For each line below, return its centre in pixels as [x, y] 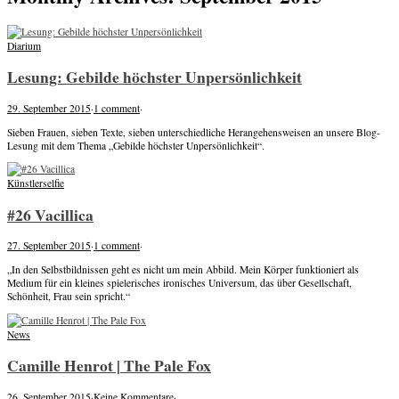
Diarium [24, 45]
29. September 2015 [49, 108]
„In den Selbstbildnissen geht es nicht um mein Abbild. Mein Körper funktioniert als [183, 270]
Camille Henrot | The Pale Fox [109, 366]
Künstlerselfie [36, 183]
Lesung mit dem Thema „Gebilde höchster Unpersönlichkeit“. [136, 145]
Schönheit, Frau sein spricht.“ [69, 297]
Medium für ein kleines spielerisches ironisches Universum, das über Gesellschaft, [179, 283]
